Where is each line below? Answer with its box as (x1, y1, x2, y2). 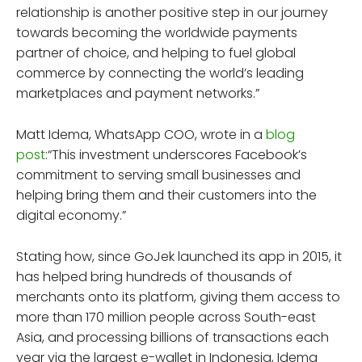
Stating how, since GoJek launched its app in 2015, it (16, 246, 342, 266)
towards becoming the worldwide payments (16, 23, 297, 42)
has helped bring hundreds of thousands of (16, 267, 293, 286)
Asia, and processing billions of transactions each (16, 327, 329, 347)
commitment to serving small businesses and (16, 165, 301, 184)
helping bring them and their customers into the (16, 185, 317, 204)
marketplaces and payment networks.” (16, 83, 259, 103)
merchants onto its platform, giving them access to (16, 287, 340, 306)
